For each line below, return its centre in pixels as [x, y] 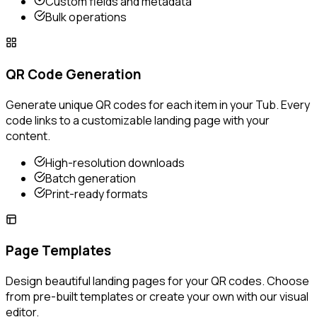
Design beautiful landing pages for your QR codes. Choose [157, 281]
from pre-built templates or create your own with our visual [157, 297]
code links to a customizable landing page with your [138, 120]
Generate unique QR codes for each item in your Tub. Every [158, 104]
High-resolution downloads [115, 162]
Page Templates [58, 251]
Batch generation [91, 178]
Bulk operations [86, 17]
